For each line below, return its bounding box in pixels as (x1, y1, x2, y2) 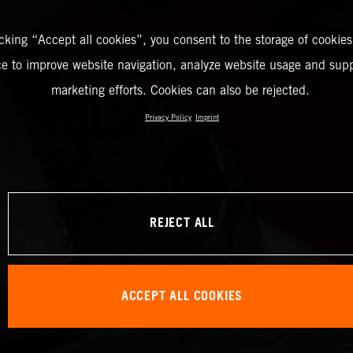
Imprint (195, 112, 219, 121)
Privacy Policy (145, 112, 191, 121)
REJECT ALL (150, 211, 214, 236)
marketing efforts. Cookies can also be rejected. (50, 82, 310, 98)
